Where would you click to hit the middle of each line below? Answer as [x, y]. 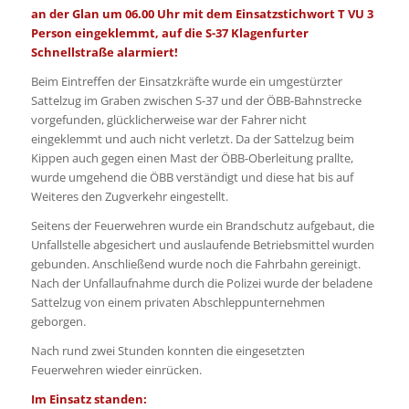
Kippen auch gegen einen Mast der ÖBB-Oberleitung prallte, [192, 157]
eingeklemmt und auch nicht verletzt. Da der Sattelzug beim [192, 138]
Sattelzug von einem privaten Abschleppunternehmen [178, 302]
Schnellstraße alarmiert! [104, 52]
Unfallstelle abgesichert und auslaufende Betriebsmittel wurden [202, 244]
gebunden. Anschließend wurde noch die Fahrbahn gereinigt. [195, 263]
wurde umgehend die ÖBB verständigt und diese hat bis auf [192, 177]
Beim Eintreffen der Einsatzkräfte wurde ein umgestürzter [186, 81]
